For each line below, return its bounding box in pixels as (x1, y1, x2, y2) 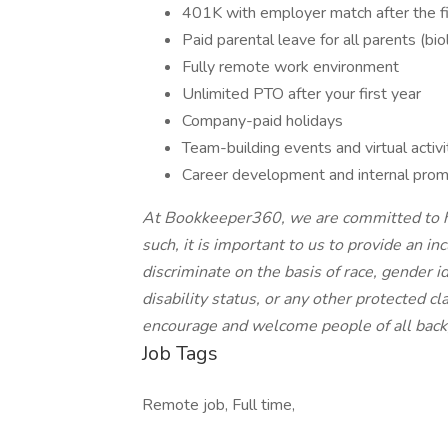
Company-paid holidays (182, 110, 343, 132)
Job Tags (142, 340, 218, 367)
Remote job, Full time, (142, 394, 295, 416)
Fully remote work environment (182, 56, 399, 78)
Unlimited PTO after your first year (182, 83, 421, 105)
